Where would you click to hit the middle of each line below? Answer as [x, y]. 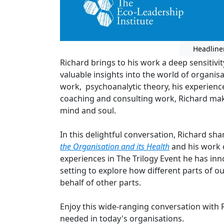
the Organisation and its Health [115, 146]
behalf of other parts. [100, 182]
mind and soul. [88, 110]
